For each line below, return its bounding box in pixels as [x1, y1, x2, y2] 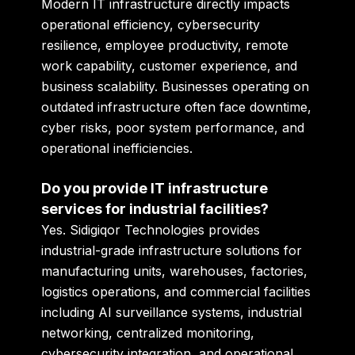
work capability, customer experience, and [41, 57, 298, 74]
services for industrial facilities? [41, 200, 269, 218]
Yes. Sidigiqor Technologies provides [41, 222, 261, 239]
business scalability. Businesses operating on [41, 78, 310, 94]
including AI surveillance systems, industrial [41, 304, 303, 321]
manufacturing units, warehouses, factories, [41, 263, 308, 280]
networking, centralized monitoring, [41, 325, 255, 342]
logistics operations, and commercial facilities [41, 284, 311, 300]
